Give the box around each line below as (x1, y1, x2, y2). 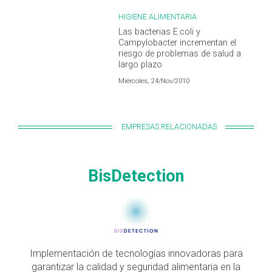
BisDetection (88, 166, 184, 186)
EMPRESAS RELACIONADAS (121, 122, 217, 132)
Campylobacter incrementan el (118, 38, 237, 49)
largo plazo (118, 59, 163, 70)
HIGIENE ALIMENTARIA (118, 12, 197, 22)
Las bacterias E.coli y (118, 27, 201, 38)
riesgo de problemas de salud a (118, 49, 242, 59)
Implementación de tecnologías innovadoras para (29, 247, 243, 259)
